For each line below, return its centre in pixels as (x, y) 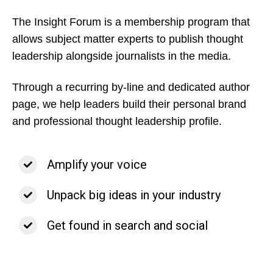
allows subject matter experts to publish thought (128, 39)
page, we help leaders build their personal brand (129, 104)
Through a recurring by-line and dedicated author (131, 87)
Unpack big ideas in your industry (134, 195)
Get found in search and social (128, 226)
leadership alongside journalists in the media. (123, 56)
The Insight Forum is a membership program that (131, 22)
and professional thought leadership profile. (119, 121)
